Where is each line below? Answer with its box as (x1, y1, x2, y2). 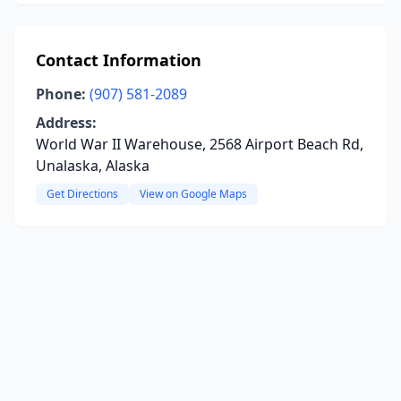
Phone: (36, 84, 86, 104)
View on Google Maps (140, 186, 247, 201)
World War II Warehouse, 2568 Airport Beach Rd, (36, 134, 363, 154)
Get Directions (47, 186, 118, 201)
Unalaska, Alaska (36, 156, 149, 175)
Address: (36, 113, 97, 132)
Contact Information (36, 49, 201, 71)
